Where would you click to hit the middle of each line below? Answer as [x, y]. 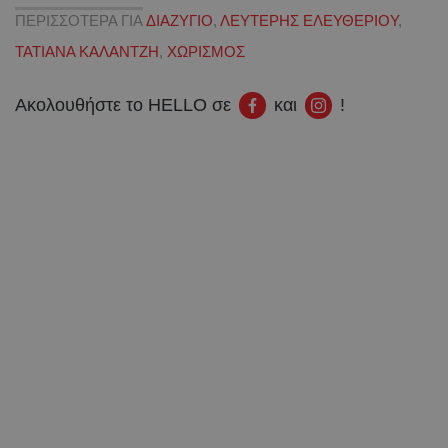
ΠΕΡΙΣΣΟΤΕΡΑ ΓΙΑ [79, 20]
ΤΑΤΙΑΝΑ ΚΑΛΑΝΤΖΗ [87, 51]
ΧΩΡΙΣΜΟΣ [206, 51]
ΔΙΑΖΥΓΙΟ [179, 20]
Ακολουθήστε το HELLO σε [123, 104]
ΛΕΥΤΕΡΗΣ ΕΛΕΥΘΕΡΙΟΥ [309, 20]
